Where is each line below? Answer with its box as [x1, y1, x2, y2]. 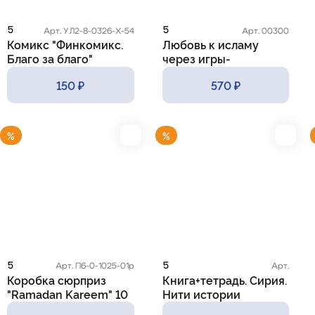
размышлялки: [162, 65, 243, 81]
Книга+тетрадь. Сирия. [162, 271, 287, 288]
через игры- [162, 51, 231, 67]
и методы [162, 93, 216, 109]
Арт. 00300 [242, 26, 290, 35]
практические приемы [162, 79, 288, 95]
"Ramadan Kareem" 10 [7, 285, 128, 302]
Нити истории [162, 285, 240, 302]
